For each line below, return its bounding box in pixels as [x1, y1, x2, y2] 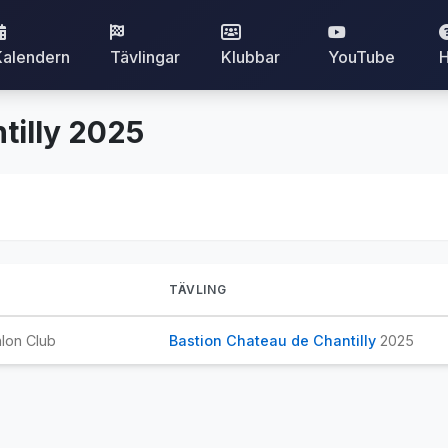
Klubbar [220, 47, 280, 67]
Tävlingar [109, 47, 180, 67]
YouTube [327, 47, 395, 67]
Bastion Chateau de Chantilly [169, 332, 380, 349]
